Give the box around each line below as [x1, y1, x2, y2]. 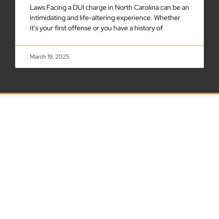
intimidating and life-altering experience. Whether [30, 13, 180, 22]
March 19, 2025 [30, 53, 69, 61]
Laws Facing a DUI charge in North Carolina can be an [30, 3, 189, 12]
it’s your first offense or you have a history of [30, 23, 163, 33]
